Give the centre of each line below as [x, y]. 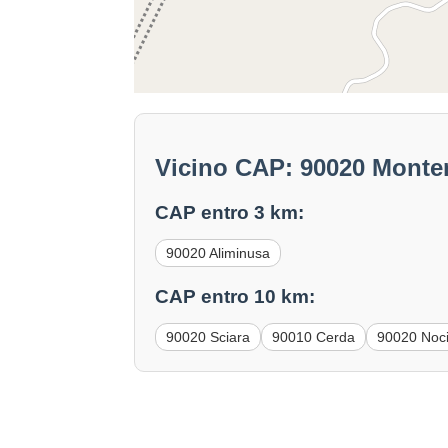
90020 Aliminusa [218, 253]
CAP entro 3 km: [230, 213]
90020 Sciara [208, 336]
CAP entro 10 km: [235, 296]
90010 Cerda [314, 336]
